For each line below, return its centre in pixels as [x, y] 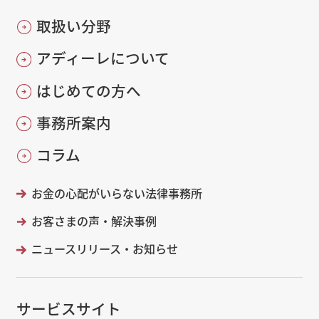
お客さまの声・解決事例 [94, 220]
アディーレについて [103, 58]
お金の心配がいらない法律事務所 [116, 193]
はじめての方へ [88, 90]
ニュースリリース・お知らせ [104, 249]
